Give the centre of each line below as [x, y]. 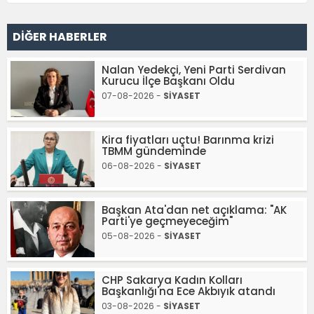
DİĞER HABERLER [60, 36]
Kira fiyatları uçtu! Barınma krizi [188, 139]
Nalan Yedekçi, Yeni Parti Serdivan [194, 69]
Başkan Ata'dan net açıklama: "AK [194, 210]
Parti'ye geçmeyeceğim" [167, 221]
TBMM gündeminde [154, 151]
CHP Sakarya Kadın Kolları [172, 280]
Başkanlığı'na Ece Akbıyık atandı [189, 291]
